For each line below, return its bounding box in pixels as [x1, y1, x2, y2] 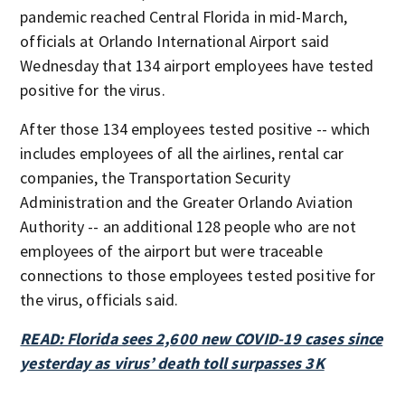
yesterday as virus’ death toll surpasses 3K [20, 353, 325, 373]
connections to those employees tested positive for [20, 265, 376, 286]
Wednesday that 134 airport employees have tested [20, 55, 374, 76]
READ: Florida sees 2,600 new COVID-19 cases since [20, 328, 383, 349]
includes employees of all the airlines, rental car [20, 143, 344, 164]
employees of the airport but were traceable [20, 240, 323, 261]
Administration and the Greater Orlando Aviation [20, 192, 353, 212]
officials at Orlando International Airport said [20, 31, 330, 52]
